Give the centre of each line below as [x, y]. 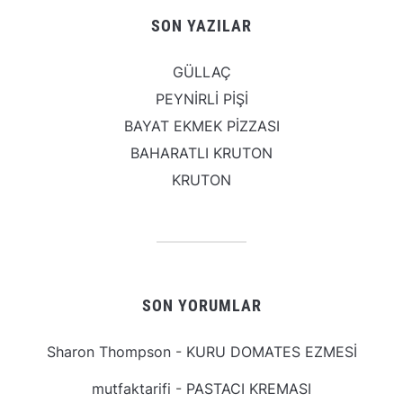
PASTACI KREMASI [249, 389]
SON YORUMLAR [201, 306]
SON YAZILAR [201, 26]
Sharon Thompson [108, 352]
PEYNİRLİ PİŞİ [201, 99]
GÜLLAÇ [201, 72]
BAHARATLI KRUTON [201, 153]
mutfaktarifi [131, 389]
